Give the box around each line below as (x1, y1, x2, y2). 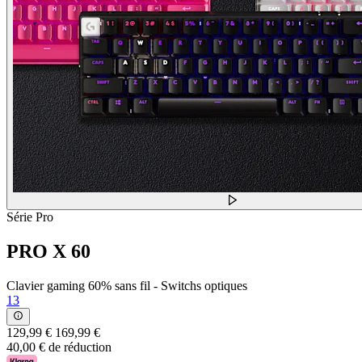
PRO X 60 (6, 241, 90, 263)
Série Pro (6, 210, 53, 225)
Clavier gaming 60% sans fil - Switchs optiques (6, 278, 247, 293)
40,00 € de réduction (6, 340, 112, 355)
